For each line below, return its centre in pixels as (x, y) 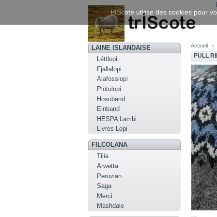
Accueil (199, 46)
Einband (108, 109)
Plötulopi (109, 89)
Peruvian (109, 176)
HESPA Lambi (117, 119)
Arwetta (108, 166)
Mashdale (111, 206)
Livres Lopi (112, 129)
